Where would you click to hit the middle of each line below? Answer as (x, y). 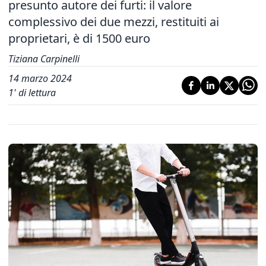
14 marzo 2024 (40, 78)
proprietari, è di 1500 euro (79, 38)
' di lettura (35, 93)
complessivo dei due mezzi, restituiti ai (114, 22)
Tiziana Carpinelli (44, 59)
